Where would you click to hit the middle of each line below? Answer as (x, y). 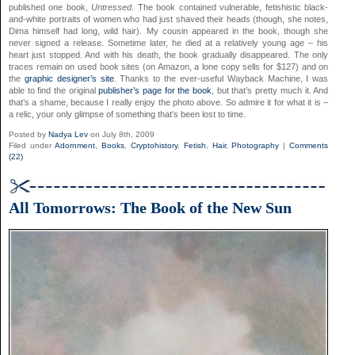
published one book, (50, 8)
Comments (309, 146)
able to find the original (54, 91)
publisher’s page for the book (155, 91)
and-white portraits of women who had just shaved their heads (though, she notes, (169, 19)
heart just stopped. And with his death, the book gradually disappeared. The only (169, 55)
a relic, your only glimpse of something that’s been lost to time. (127, 115)
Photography (256, 146)
